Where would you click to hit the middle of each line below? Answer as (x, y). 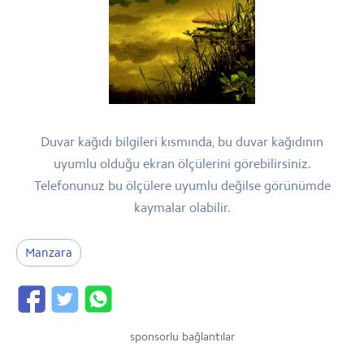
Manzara (49, 253)
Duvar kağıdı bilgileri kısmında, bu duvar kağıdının (182, 142)
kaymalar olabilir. (182, 208)
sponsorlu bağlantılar (182, 337)
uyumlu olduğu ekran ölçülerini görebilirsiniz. (182, 164)
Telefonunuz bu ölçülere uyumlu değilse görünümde (182, 186)
